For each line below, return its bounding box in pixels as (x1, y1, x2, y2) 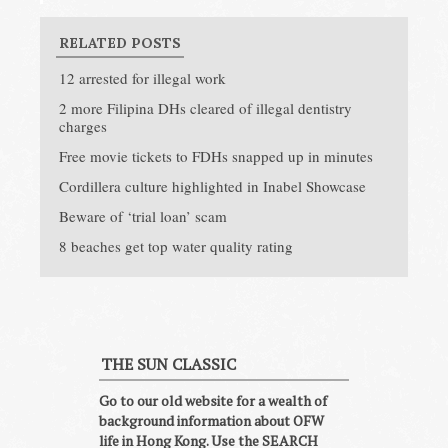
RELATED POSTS (59, 33, 181, 52)
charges (59, 115, 107, 136)
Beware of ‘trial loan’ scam (59, 205, 227, 226)
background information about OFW (99, 410, 324, 430)
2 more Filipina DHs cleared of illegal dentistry (59, 97, 352, 118)
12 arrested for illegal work (59, 67, 226, 88)
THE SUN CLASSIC (101, 352, 236, 375)
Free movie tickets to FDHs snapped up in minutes (59, 145, 373, 166)
